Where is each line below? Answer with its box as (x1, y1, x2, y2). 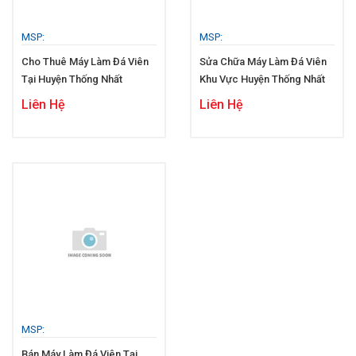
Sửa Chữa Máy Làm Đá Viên (199, 56, 327, 68)
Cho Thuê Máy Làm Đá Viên (21, 56, 149, 68)
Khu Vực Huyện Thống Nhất (199, 73, 325, 85)
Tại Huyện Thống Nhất (21, 73, 122, 85)
